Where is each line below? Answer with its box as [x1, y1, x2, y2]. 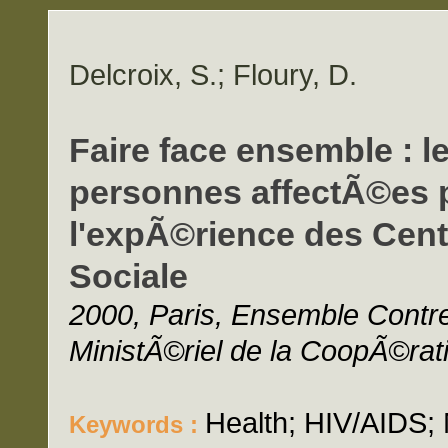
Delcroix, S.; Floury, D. [69, 58, 357, 91]
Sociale [69, 257, 188, 295]
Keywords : [69, 411, 205, 438]
